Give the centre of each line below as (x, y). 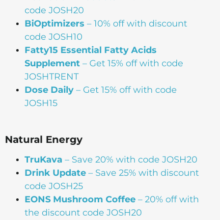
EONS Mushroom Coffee (80, 199)
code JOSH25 (54, 186)
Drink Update (55, 173)
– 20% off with (167, 199)
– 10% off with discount (136, 23)
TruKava (43, 159)
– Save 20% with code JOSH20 (130, 159)
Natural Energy (44, 139)
